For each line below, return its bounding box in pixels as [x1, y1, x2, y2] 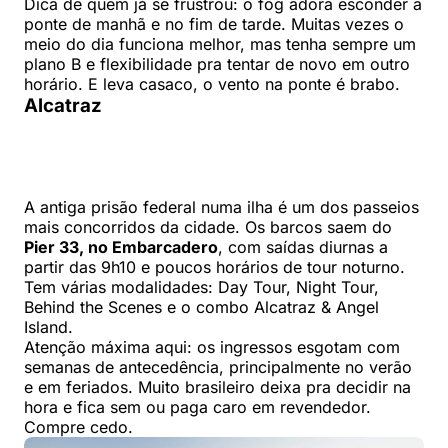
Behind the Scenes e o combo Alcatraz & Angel [24, 297, 379, 318]
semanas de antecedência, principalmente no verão [24, 357, 412, 378]
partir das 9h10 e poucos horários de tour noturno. [24, 257, 405, 278]
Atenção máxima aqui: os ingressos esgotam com [24, 337, 400, 358]
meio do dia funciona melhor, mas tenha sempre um [24, 34, 416, 55]
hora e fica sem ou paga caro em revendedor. [24, 397, 371, 418]
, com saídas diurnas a [218, 237, 388, 258]
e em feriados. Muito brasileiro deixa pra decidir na [24, 377, 411, 398]
